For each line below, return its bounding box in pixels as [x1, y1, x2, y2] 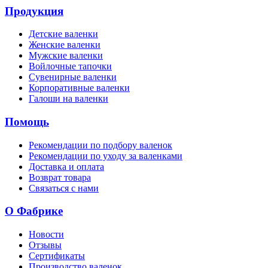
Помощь [5, 115, 49, 128]
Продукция [5, 4, 63, 17]
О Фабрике [5, 205, 63, 218]
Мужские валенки [29, 50, 103, 61]
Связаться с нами [29, 182, 99, 193]
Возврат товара [29, 172, 91, 182]
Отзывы [29, 240, 62, 251]
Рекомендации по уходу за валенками [29, 150, 182, 161]
